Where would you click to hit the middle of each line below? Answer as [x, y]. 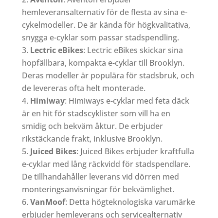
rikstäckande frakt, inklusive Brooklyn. [92, 138]
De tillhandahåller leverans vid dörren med [100, 176]
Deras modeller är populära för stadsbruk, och [108, 75]
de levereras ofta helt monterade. [83, 88]
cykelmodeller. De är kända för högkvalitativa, [106, 25]
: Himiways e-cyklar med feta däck [127, 100]
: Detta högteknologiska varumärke [130, 202]
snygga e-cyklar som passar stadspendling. [100, 37]
